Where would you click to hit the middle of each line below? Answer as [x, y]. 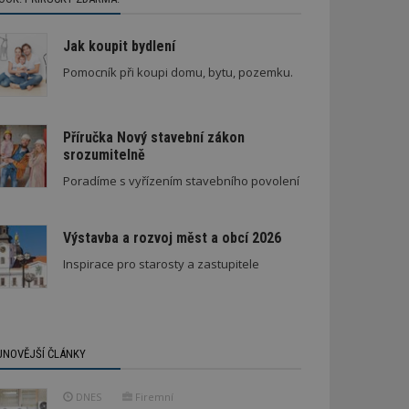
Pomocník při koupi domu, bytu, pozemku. [178, 72]
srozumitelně [104, 154]
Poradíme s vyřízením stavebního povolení [181, 180]
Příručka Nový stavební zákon [153, 137]
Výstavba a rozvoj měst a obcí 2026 [172, 237]
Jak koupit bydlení [119, 46]
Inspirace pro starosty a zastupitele [161, 263]
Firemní [152, 396]
